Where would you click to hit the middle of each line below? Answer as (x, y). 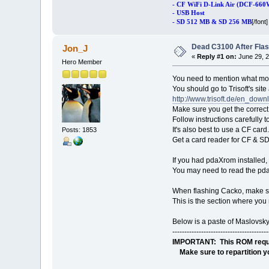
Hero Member (82, 62)
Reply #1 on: (217, 56)
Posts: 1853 (80, 130)
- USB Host (188, 13)
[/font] (259, 21)
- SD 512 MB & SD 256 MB (212, 22)
